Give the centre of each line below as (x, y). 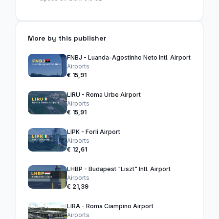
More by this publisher (67, 38)
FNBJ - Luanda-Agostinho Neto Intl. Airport (129, 58)
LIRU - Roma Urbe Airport (104, 95)
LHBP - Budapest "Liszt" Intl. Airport (119, 169)
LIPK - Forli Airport (94, 132)
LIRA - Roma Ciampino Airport (110, 206)
